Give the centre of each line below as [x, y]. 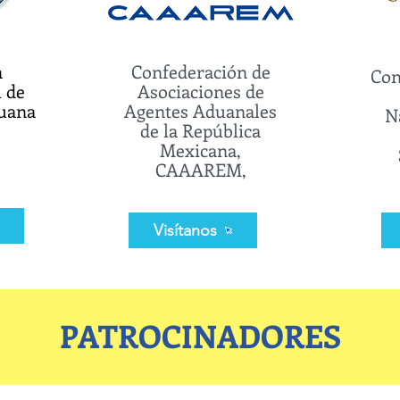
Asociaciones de [200, 91]
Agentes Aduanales [201, 110]
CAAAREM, [200, 169]
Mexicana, [201, 150]
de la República [201, 130]
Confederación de [200, 71]
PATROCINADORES [200, 335]
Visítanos [185, 230]
